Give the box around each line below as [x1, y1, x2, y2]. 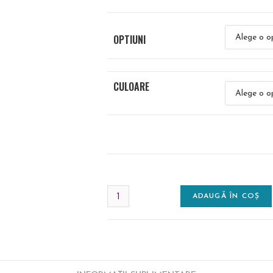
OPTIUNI [113, 32, 146, 47]
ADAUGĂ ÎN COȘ [192, 193, 260, 200]
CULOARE [113, 79, 149, 94]
